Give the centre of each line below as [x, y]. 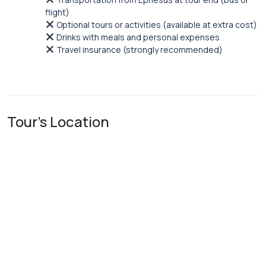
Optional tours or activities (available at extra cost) [156, 25]
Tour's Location [58, 121]
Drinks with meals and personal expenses [137, 37]
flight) [57, 12]
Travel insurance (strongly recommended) [138, 50]
